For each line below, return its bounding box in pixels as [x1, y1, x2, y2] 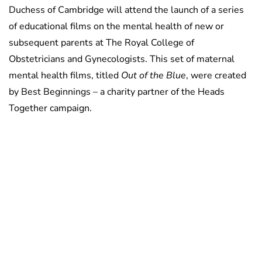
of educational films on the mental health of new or [9, 19, 224, 33]
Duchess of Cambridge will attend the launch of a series [9, 3, 244, 16]
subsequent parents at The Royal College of [9, 36, 194, 49]
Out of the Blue [121, 68, 186, 82]
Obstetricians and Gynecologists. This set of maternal [9, 52, 235, 65]
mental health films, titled [9, 68, 121, 82]
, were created [186, 68, 246, 82]
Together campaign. [9, 101, 92, 115]
